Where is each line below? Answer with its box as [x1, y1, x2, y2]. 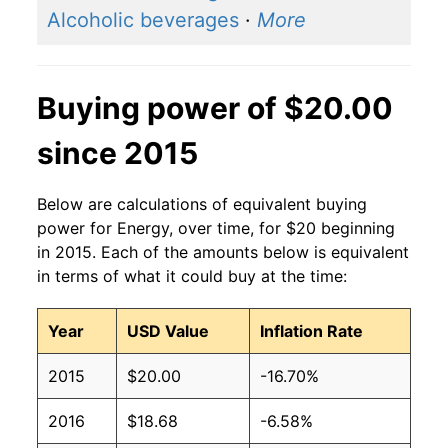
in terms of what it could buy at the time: [37, 266, 347, 287]
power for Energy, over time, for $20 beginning [37, 218, 395, 239]
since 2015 [37, 135, 198, 172]
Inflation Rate [260, 321, 363, 342]
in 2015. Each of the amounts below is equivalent [37, 242, 409, 263]
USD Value [127, 321, 209, 342]
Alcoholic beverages [47, 8, 239, 33]
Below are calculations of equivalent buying [37, 194, 367, 215]
